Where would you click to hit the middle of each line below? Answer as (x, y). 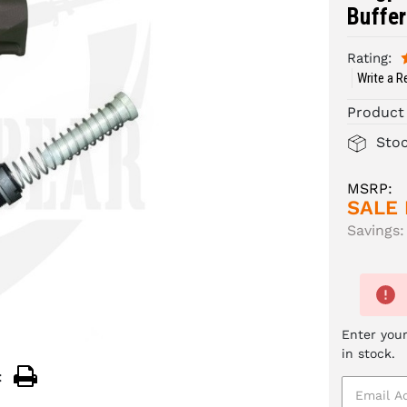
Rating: (370, 59)
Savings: (376, 231)
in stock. (369, 354)
